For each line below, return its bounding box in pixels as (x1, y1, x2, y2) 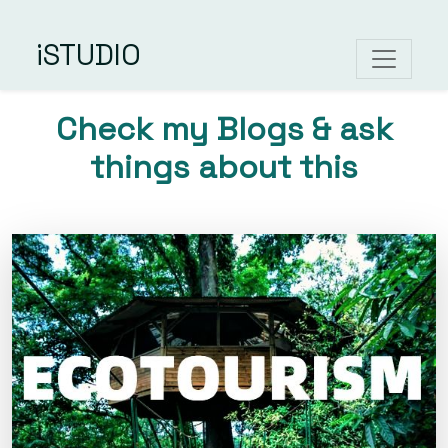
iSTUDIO (36, 37, 141, 73)
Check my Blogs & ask (55, 108, 393, 149)
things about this (90, 146, 358, 187)
